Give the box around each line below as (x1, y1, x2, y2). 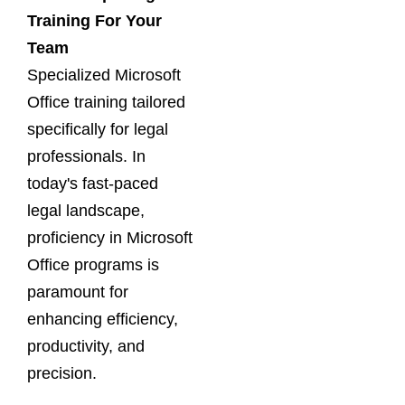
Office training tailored (27, 93, 185, 111)
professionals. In (27, 147, 146, 165)
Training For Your (27, 12, 162, 30)
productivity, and (27, 337, 145, 355)
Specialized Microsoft (27, 66, 181, 84)
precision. (27, 364, 97, 382)
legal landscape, (27, 202, 145, 220)
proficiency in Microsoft (27, 229, 193, 247)
